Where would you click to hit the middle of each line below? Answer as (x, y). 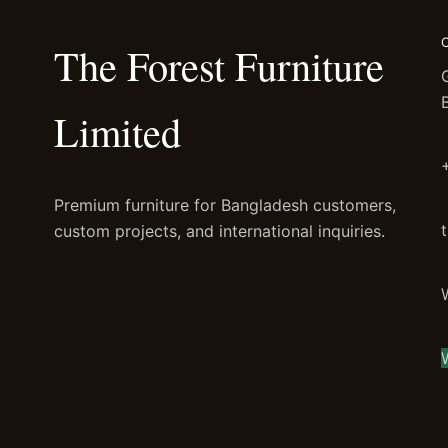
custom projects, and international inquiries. (219, 231)
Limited (117, 131)
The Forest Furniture (218, 65)
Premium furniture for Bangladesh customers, (224, 205)
